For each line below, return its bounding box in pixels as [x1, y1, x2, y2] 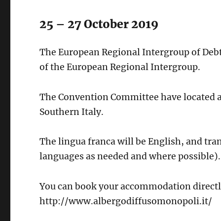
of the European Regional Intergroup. [39, 61, 201, 73]
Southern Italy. [39, 106, 104, 117]
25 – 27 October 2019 [39, 16, 159, 31]
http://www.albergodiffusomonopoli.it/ [39, 196, 213, 207]
